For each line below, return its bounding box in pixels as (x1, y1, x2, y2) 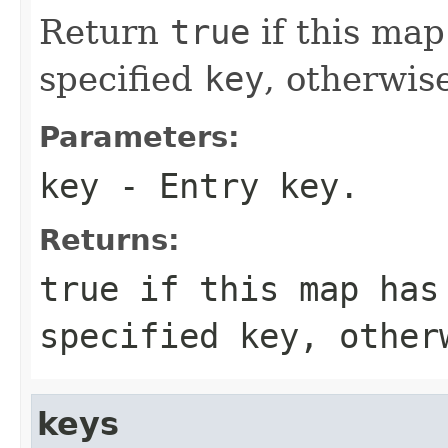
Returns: (39, 222, 180, 257)
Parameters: (39, 119, 240, 154)
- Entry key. (99, 165, 359, 206)
